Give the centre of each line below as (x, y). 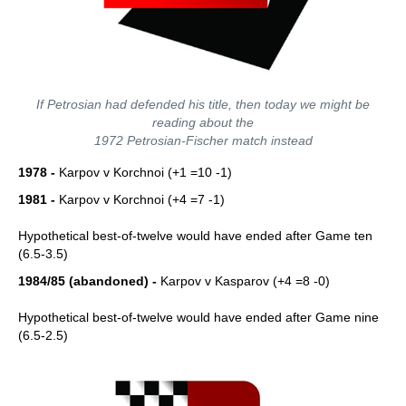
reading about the (203, 122)
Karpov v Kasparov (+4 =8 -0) (243, 281)
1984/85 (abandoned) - (87, 281)
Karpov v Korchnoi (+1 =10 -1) (144, 172)
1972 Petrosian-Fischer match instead (203, 140)
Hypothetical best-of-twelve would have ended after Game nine (198, 317)
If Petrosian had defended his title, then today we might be (203, 104)
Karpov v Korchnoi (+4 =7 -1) (140, 199)
